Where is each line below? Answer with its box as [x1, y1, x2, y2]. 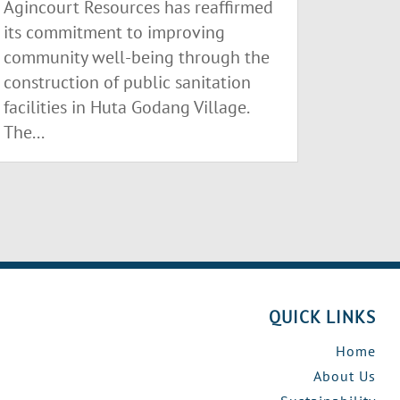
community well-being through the [4, 46, 271, 70]
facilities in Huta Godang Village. [4, 96, 249, 120]
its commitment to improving [4, 21, 226, 45]
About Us [313, 366, 377, 385]
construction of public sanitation [4, 71, 252, 95]
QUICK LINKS [269, 305, 377, 328]
